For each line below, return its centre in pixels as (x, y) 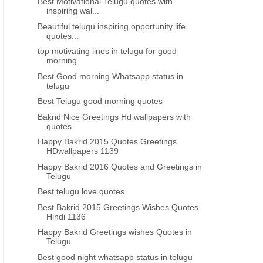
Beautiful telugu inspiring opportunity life (112, 26)
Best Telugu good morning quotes (100, 101)
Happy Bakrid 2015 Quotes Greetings (107, 141)
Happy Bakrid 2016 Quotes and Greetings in (120, 166)
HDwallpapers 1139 (83, 151)
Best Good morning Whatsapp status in (111, 76)
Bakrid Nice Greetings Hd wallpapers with (114, 117)
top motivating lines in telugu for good (107, 51)
